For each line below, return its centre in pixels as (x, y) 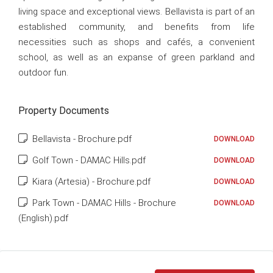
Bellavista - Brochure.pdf (81, 139)
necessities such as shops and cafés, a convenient (136, 42)
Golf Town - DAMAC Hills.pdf (88, 160)
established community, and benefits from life (136, 27)
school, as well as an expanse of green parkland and (136, 57)
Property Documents (64, 111)
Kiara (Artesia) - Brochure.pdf (90, 182)
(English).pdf (43, 218)
